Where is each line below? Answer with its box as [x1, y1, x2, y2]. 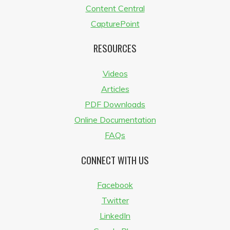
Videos [102, 68, 128, 79]
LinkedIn [100, 210, 130, 221]
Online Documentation [74, 114, 156, 125]
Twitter [101, 195, 129, 206]
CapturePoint [90, 18, 140, 29]
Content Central [85, 3, 145, 13]
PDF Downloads [85, 99, 145, 110]
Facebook [97, 180, 133, 190]
